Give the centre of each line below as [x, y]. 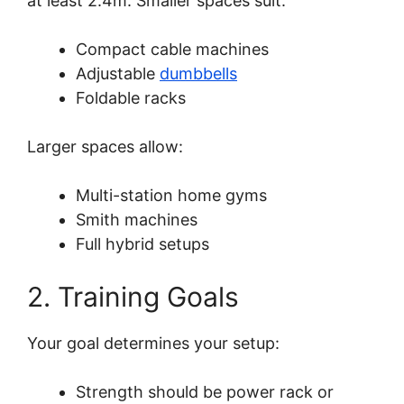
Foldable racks [131, 98]
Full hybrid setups [142, 244]
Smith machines [137, 220]
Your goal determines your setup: [153, 344]
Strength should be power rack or [205, 392]
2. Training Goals [133, 297]
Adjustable [118, 74]
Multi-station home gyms [171, 196]
